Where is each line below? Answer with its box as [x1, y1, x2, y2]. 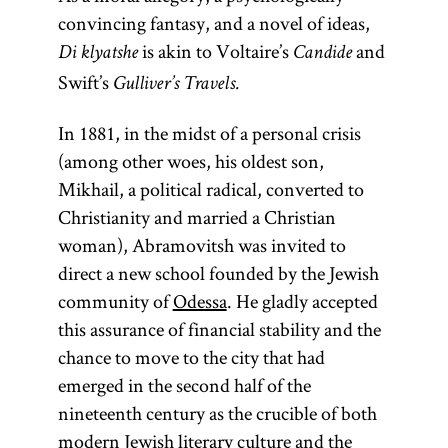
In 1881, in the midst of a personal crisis [57, 120, 361, 146]
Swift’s [57, 69, 113, 95]
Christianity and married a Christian [57, 204, 336, 230]
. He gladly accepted [226, 288, 378, 314]
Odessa [172, 288, 227, 314]
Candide [292, 44, 352, 64]
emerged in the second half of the [57, 372, 311, 398]
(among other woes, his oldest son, [57, 148, 324, 174]
